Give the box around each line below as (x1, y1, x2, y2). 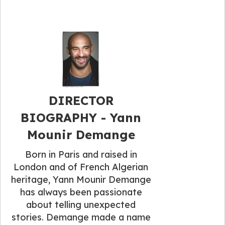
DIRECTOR (48, 92, 114, 108)
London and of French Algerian (14, 161, 149, 173)
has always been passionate (20, 186, 142, 198)
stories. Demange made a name (11, 211, 151, 223)
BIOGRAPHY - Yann (21, 109, 142, 125)
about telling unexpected (26, 198, 136, 210)
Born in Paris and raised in (25, 148, 137, 160)
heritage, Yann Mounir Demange (11, 173, 151, 185)
